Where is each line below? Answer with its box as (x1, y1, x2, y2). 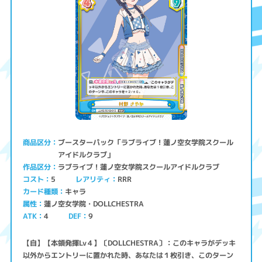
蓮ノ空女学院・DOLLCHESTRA (44, 199, 147, 209)
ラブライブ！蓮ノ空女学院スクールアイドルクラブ (58, 162, 222, 173)
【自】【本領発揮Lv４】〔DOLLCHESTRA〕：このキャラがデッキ (23, 237, 236, 248)
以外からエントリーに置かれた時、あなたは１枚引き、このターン (23, 250, 234, 260)
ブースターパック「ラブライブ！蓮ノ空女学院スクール (58, 137, 234, 148)
